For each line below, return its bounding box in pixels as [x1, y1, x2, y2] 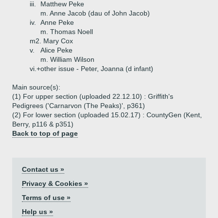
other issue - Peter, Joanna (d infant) [40, 65, 153, 73]
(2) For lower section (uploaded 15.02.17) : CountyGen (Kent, [12, 111, 202, 119]
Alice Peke [40, 46, 73, 54]
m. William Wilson [40, 55, 94, 63]
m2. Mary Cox [30, 37, 73, 45]
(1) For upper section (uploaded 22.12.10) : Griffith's [12, 92, 173, 100]
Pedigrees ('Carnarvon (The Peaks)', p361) [12, 102, 145, 109]
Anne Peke [40, 18, 74, 26]
